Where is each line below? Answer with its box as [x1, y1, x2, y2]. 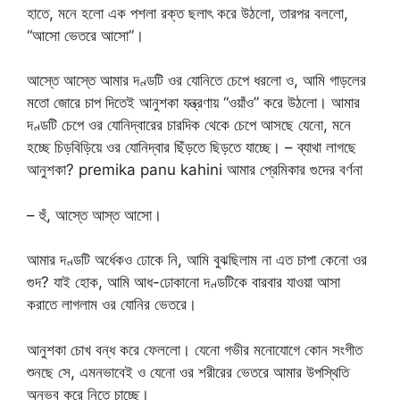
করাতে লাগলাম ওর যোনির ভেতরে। [27, 296, 196, 313]
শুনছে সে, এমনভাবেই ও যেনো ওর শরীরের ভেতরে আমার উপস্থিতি [27, 362, 349, 381]
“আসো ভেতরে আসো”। [27, 26, 144, 45]
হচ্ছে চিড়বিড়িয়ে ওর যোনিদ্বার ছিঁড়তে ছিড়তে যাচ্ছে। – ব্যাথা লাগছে [27, 138, 356, 156]
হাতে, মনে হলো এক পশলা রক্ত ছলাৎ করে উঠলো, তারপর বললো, [27, 4, 348, 22]
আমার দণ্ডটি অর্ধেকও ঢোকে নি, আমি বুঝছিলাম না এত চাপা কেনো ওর [27, 251, 367, 269]
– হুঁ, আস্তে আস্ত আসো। [27, 205, 162, 224]
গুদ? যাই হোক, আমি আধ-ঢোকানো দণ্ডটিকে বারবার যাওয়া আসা [27, 273, 340, 291]
